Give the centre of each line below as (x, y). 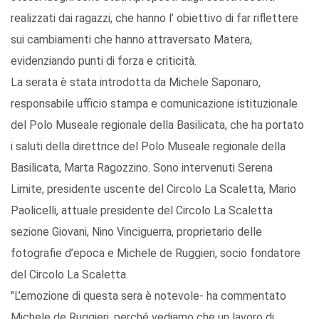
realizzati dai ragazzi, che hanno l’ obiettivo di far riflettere (155, 19)
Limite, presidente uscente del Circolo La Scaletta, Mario (153, 189)
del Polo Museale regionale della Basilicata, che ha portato (157, 125)
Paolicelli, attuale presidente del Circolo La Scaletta (142, 211)
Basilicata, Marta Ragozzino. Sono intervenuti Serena (142, 168)
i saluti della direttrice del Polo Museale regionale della (148, 147)
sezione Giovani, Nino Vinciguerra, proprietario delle (136, 232)
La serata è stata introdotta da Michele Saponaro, (136, 83)
